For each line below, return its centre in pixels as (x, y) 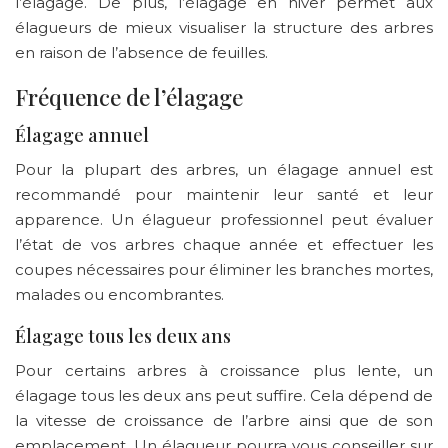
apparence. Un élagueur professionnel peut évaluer (224, 219)
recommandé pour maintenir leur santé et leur (224, 194)
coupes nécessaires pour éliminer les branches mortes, (224, 269)
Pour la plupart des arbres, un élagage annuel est (224, 169)
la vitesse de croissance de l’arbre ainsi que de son (224, 420)
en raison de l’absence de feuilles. (141, 52)
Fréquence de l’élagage (129, 96)
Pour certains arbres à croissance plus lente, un (224, 370)
